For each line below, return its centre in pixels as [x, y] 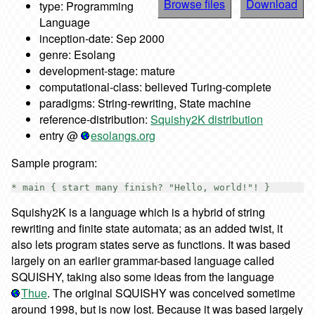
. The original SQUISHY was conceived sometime [171, 292]
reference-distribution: [95, 119]
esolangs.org [123, 135]
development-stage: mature [107, 70]
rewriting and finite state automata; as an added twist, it [147, 228]
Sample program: [54, 162]
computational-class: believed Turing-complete [155, 86]
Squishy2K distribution [207, 119]
